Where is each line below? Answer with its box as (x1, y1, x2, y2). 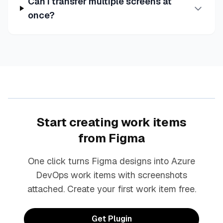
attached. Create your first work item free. (27, 183, 196, 195)
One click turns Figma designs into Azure (28, 155, 195, 167)
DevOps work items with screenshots (36, 169, 187, 181)
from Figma (78, 130, 145, 146)
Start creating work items (36, 114, 187, 130)
